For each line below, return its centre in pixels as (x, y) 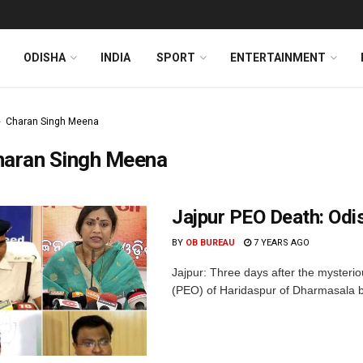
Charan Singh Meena (52, 122)
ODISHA (45, 58)
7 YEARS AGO (280, 243)
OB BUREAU (210, 243)
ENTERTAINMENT (278, 58)
